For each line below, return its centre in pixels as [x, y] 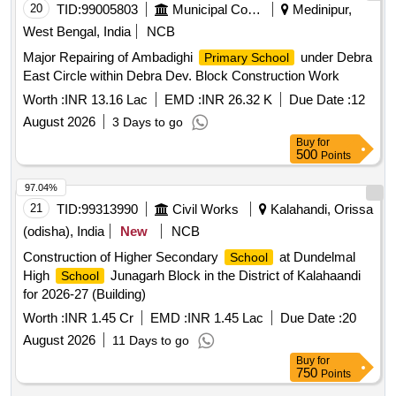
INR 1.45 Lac [225, 315]
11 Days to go [151, 337]
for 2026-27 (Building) [84, 291]
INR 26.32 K [237, 96]
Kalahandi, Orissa [320, 206]
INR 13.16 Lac [106, 96]
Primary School [247, 54]
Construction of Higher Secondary [122, 254]
